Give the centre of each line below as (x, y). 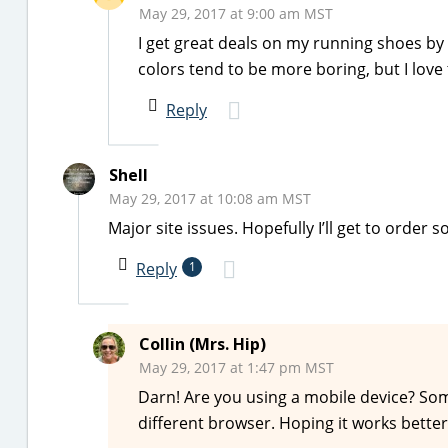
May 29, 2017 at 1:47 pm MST (236, 367)
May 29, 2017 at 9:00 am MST (236, 13)
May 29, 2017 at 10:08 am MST (210, 198)
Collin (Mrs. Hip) (202, 344)
